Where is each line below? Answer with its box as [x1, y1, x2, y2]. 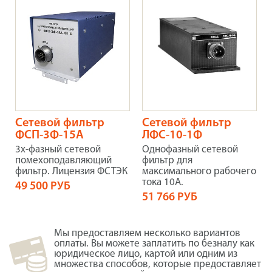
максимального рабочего [142, 166, 256, 177]
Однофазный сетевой [142, 144, 238, 155]
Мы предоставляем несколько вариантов [54, 228, 240, 239]
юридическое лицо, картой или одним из [54, 249, 237, 260]
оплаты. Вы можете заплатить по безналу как [54, 239, 254, 250]
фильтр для [142, 155, 192, 166]
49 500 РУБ [15, 181, 70, 193]
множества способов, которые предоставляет [54, 259, 261, 270]
